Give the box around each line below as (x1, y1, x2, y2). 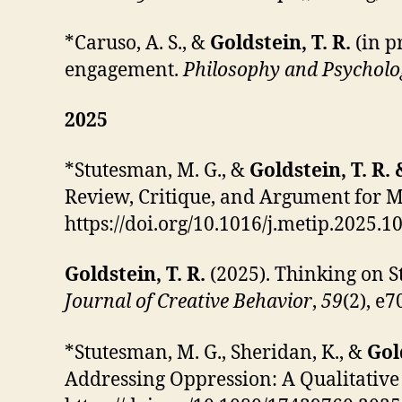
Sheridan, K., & (231, 340, 367, 365)
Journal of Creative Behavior (65, 290, 312, 315)
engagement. (65, 57, 183, 83)
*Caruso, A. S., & (65, 31, 205, 56)
